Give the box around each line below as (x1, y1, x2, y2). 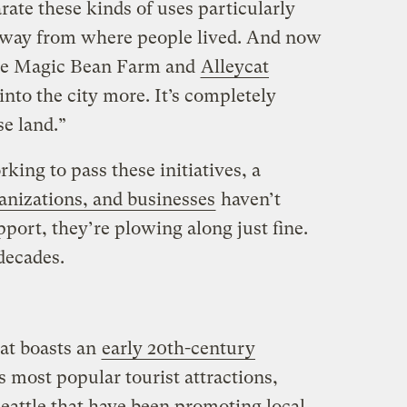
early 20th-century (101, 337, 255, 359)
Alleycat (200, 55, 269, 77)
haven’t (215, 188, 281, 210)
